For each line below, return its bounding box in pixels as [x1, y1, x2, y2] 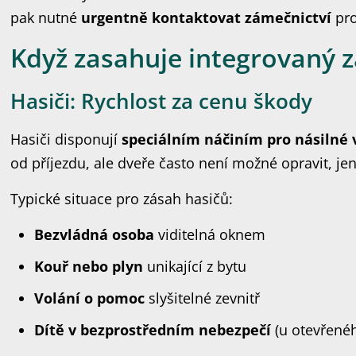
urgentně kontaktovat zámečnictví [81, 8, 332, 27]
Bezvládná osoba [34, 225, 155, 244]
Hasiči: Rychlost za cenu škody [10, 87, 313, 115]
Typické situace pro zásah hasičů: [10, 189, 234, 208]
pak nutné [10, 8, 82, 27]
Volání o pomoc [34, 288, 145, 308]
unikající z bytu [143, 257, 247, 276]
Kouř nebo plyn [34, 257, 144, 276]
